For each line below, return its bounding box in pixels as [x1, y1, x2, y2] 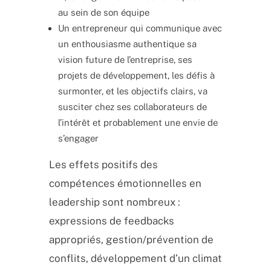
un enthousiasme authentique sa [57, 38, 197, 49]
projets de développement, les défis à [57, 70, 215, 80]
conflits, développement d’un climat [48, 252, 222, 264]
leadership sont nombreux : [48, 195, 180, 208]
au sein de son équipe [57, 7, 149, 18]
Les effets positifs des [48, 158, 158, 171]
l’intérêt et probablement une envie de [57, 117, 218, 128]
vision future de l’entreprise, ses [57, 54, 192, 65]
